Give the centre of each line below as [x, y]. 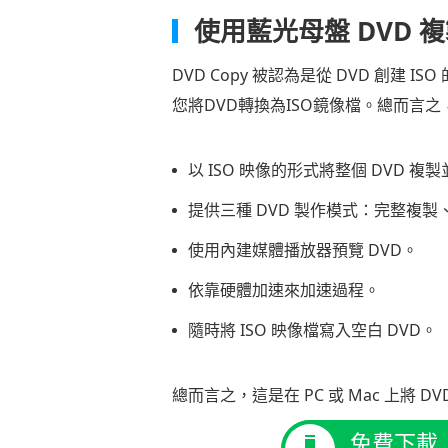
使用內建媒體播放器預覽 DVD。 [303, 250]
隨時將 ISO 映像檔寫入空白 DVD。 [312, 330]
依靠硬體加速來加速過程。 [284, 290]
